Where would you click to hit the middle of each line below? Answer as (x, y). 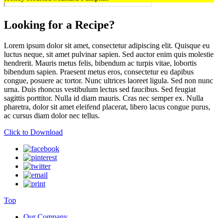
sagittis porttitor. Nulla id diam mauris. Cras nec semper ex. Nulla (104, 98)
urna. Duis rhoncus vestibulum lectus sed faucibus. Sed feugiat (100, 89)
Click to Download (33, 132)
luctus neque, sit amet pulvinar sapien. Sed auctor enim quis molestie (109, 54)
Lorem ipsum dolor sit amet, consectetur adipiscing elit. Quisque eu (107, 45)
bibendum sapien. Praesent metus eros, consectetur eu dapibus (99, 72)
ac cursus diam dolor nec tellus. (52, 115)
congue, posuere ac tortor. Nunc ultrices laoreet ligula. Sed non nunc (109, 80)
